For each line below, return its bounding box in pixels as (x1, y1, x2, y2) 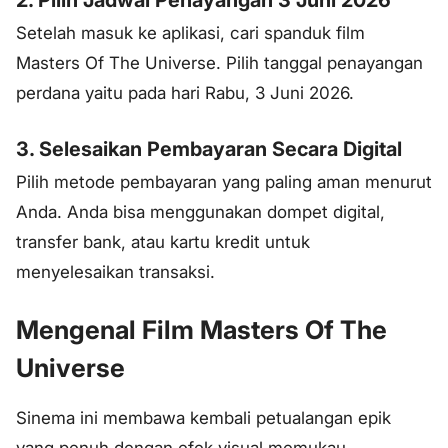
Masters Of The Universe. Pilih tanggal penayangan (16, 53, 423, 74)
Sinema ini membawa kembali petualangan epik (16, 407, 391, 428)
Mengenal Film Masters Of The (16, 313, 387, 345)
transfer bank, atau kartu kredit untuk (16, 231, 310, 252)
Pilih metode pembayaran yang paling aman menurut (16, 171, 432, 192)
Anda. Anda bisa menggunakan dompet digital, (16, 201, 385, 222)
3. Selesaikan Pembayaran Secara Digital (16, 136, 402, 161)
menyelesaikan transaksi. (16, 261, 215, 282)
